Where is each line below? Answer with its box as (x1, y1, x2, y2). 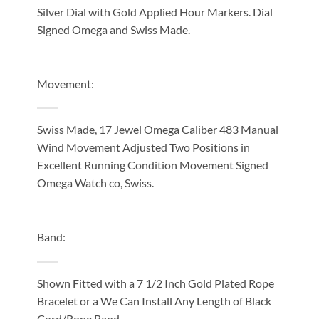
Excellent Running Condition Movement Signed (36, 158, 268, 172)
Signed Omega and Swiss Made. (36, 22, 190, 36)
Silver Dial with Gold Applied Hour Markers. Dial (36, 4, 273, 19)
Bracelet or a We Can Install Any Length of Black (36, 293, 271, 308)
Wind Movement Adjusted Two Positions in (36, 140, 250, 155)
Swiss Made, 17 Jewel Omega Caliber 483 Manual (36, 122, 278, 137)
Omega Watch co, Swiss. (36, 176, 154, 190)
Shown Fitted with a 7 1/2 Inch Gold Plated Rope (36, 276, 274, 290)
